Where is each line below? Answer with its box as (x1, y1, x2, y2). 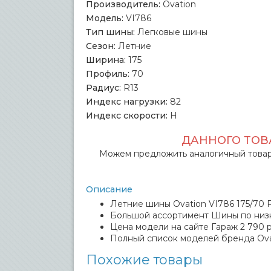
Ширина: (86, 54, 126, 65)
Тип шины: (86, 27, 135, 38)
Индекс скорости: (86, 110, 168, 121)
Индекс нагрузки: (86, 96, 168, 107)
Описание (86, 184, 132, 195)
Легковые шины (137, 27, 207, 38)
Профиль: (86, 68, 129, 79)
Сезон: (86, 41, 116, 51)
